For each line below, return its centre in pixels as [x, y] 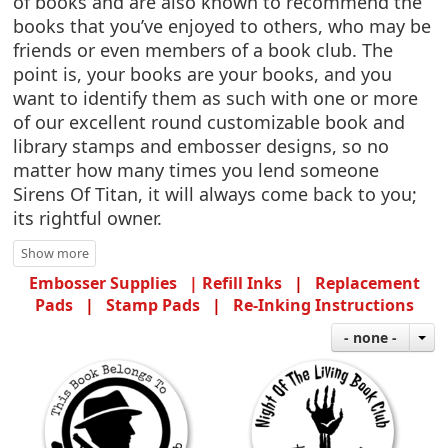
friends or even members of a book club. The [203, 50]
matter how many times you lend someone [196, 170]
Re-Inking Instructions [323, 305]
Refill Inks [241, 283]
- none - [370, 338]
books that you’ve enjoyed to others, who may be [222, 26]
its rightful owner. [88, 218]
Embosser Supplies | [115, 283]
